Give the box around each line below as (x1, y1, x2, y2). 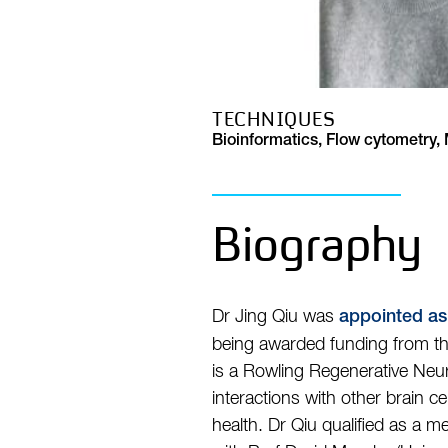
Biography (212, 214, 422, 274)
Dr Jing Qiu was (212, 308, 339, 326)
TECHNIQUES (212, 107, 336, 131)
